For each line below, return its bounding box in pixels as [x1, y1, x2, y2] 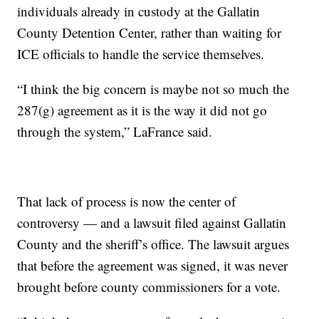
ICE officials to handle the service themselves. [17, 44, 265, 63]
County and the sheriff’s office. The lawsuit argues [17, 234, 290, 253]
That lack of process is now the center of [17, 192, 236, 210]
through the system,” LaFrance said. [17, 122, 213, 140]
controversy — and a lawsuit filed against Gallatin [17, 213, 287, 231]
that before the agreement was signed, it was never [17, 256, 288, 274]
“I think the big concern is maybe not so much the [17, 79, 290, 98]
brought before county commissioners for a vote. [17, 277, 281, 296]
